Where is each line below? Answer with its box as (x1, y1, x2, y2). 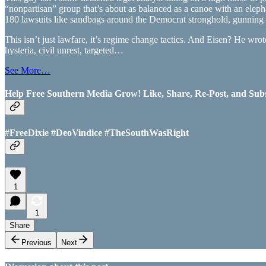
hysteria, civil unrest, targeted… (5, 45, 123, 55)
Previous (21, 238, 52, 248)
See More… (5, 65, 50, 75)
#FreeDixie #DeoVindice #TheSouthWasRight (5, 128, 189, 138)
